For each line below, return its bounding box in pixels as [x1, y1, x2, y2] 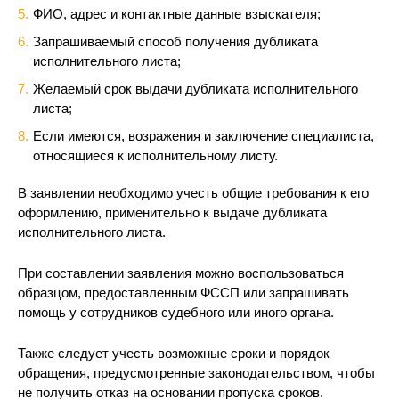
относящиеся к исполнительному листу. [33, 148, 278, 163]
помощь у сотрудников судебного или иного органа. [18, 305, 334, 320]
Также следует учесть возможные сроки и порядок [18, 346, 330, 361]
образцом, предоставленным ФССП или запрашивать [18, 285, 349, 300]
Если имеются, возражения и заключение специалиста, [33, 128, 374, 143]
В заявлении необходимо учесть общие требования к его [18, 185, 369, 200]
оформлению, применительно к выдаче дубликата [18, 205, 327, 220]
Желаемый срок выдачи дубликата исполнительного [33, 81, 358, 96]
